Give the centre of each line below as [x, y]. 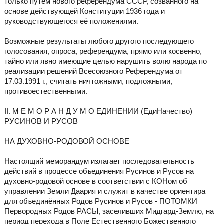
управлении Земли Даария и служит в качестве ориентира [105, 191]
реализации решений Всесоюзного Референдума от [93, 71]
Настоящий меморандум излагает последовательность [99, 161]
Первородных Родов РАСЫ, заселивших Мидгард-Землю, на [109, 211]
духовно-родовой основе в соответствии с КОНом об [96, 181]
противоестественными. [46, 91]
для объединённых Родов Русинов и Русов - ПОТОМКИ [101, 201]
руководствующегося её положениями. [71, 21]
